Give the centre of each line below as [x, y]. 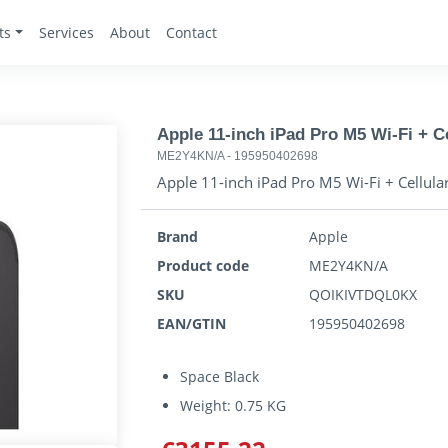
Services [66, 32]
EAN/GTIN [191, 323]
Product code [203, 265]
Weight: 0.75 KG [233, 405]
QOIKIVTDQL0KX [363, 294]
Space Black [220, 376]
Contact [191, 32]
